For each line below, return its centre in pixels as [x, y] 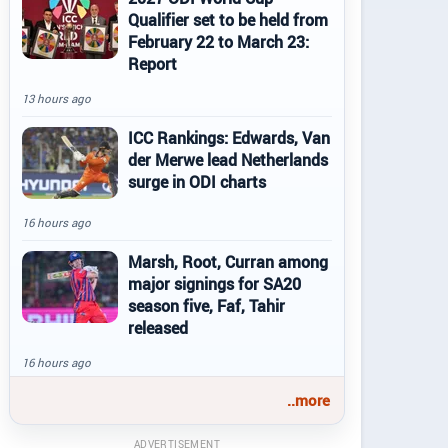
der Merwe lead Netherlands [228, 160]
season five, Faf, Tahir [206, 306]
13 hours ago [56, 98]
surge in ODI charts [197, 182]
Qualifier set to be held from [228, 20]
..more [308, 400]
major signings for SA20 [214, 284]
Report [152, 64]
